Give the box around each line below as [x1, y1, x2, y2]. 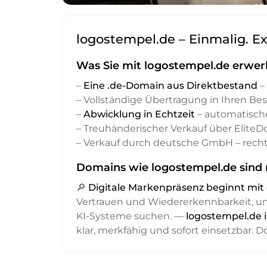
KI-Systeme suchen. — [76, 210, 186, 222]
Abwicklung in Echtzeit [83, 108, 195, 120]
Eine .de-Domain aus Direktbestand [83, 80, 257, 92]
